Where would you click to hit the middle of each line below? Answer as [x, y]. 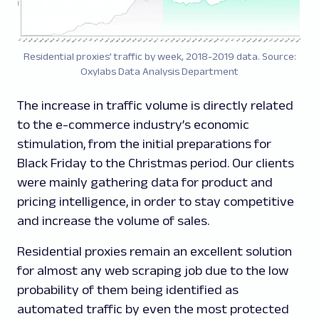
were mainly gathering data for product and [145, 182]
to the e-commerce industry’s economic [133, 124]
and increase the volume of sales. [115, 220]
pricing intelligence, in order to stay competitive [156, 201]
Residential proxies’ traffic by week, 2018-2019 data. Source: [159, 56]
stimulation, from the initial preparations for [144, 143]
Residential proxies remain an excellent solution [155, 251]
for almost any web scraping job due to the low [153, 270]
